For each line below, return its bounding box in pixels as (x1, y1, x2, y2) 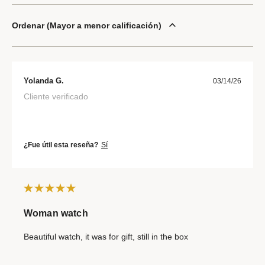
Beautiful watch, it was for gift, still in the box (24, 231, 188, 241)
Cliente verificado (24, 91, 88, 101)
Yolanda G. (24, 76, 64, 85)
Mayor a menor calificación (50, 20, 159, 30)
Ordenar (12, 20, 44, 30)
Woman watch (24, 208, 88, 218)
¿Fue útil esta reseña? (24, 140, 98, 149)
